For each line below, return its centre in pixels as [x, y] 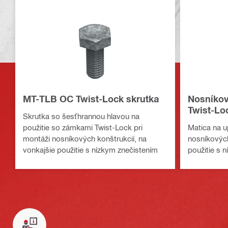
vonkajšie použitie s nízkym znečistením [90, 150]
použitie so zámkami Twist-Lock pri [83, 127]
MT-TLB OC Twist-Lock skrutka [91, 99]
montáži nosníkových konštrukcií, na [85, 139]
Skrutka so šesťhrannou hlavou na [81, 116]
